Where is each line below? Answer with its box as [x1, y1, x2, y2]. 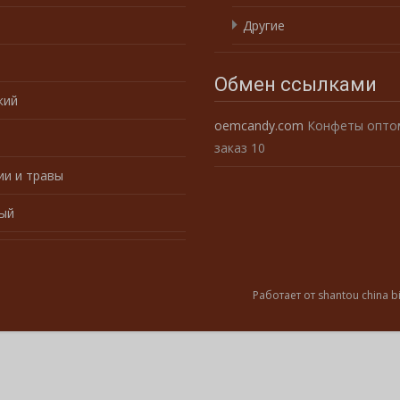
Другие [243, 16, 285, 34]
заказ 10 [214, 138, 265, 156]
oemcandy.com [214, 116, 304, 134]
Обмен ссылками [214, 72, 377, 96]
